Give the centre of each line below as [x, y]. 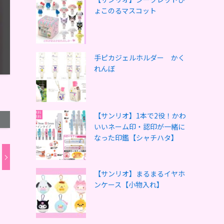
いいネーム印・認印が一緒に [139, 126]
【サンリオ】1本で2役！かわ [140, 115]
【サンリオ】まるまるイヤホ [139, 173]
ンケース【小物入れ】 [129, 184]
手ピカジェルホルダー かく [139, 57]
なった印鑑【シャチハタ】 [136, 137]
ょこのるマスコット [125, 10]
